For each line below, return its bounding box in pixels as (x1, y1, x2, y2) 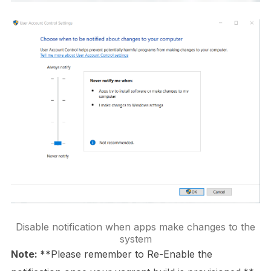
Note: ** (10, 247, 51, 260)
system (119, 232, 152, 245)
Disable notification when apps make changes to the (16, 220, 255, 233)
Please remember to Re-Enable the (50, 247, 212, 260)
